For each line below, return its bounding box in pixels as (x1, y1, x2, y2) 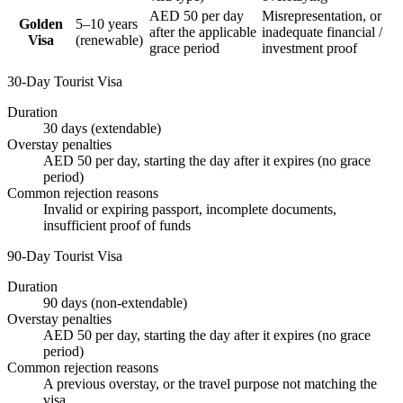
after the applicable (149, 23, 256, 40)
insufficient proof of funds (43, 217, 191, 233)
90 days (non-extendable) (43, 294, 187, 310)
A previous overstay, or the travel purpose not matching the (43, 375, 377, 391)
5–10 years (76, 15, 138, 31)
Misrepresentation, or (262, 7, 381, 23)
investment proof (262, 40, 357, 56)
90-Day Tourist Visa (7, 247, 122, 264)
